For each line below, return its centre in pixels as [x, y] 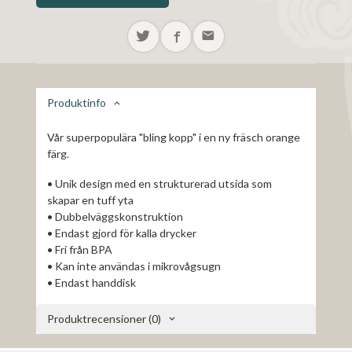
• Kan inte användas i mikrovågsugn [134, 266]
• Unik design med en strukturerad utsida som [160, 184]
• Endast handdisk [92, 283]
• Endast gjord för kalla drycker [122, 233]
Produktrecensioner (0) [104, 319]
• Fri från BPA [80, 250]
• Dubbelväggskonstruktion [115, 217]
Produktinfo [77, 102]
